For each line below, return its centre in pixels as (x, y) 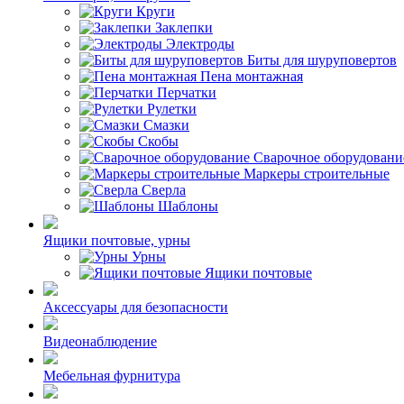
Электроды (200, 44)
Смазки (166, 125)
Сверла (164, 190)
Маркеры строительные (317, 174)
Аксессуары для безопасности (136, 307)
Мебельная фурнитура (112, 376)
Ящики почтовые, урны (117, 240)
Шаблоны (188, 206)
